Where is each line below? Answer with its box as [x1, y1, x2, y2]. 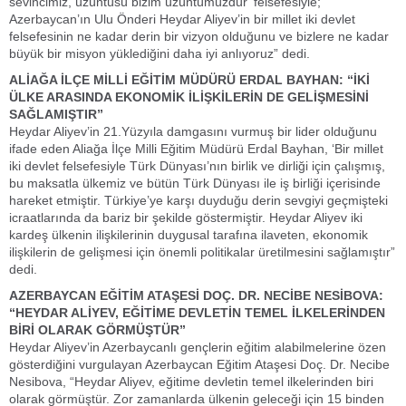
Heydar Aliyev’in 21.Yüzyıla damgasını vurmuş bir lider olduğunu [9, 124, 377, 139]
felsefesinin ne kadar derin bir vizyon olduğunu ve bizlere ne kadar [9, 29, 389, 43]
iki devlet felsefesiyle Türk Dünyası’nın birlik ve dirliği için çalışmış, [9, 159, 385, 173]
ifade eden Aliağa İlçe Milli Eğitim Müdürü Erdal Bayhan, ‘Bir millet [9, 141, 383, 156]
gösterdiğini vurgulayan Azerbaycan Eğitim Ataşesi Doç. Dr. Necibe [9, 357, 390, 372]
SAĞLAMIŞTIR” [9, 107, 103, 121]
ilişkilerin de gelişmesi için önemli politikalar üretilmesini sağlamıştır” [9, 245, 395, 259]
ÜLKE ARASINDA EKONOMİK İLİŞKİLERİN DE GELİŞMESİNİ [9, 90, 369, 104]
